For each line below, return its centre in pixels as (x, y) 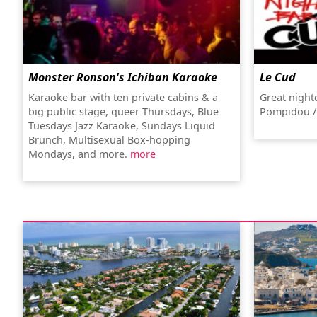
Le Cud (277, 77)
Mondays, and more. (79, 154)
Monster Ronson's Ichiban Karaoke (123, 77)
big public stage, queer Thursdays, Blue (123, 111)
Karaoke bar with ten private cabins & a (123, 97)
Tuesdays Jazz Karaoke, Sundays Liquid (122, 126)
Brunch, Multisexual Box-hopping (109, 140)
